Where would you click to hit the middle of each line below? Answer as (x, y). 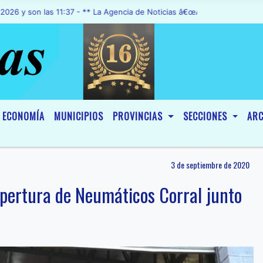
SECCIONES (206, 116)
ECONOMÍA (23, 116)
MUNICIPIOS (79, 116)
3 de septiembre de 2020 (210, 165)
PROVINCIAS (139, 116)
